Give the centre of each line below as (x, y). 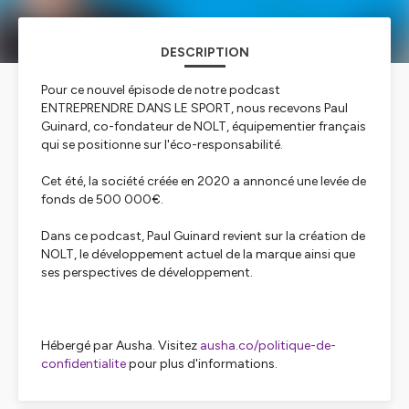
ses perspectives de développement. (147, 273)
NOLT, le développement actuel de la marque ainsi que (198, 254)
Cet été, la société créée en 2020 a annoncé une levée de (204, 181)
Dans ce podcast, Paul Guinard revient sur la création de (203, 236)
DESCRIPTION (204, 52)
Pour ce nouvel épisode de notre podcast (161, 90)
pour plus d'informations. (202, 364)
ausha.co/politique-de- (268, 346)
